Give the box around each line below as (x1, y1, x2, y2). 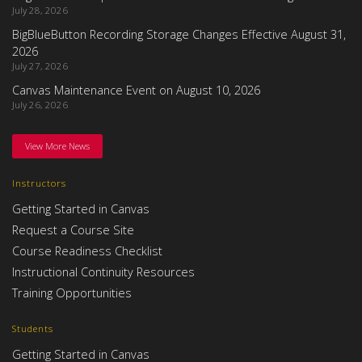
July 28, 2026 (12, 4, 68, 17)
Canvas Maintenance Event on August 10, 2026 (12, 82, 260, 99)
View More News (25, 139, 90, 152)
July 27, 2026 (12, 60, 68, 73)
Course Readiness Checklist (12, 242, 162, 259)
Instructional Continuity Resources (12, 263, 195, 280)
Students (12, 322, 53, 335)
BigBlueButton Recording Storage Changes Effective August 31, (12, 26, 346, 43)
